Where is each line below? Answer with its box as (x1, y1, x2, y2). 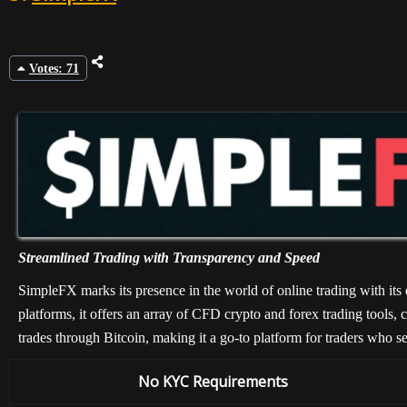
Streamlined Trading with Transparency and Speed (18, 249, 320, 265)
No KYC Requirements (137, 371, 288, 392)
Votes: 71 (29, 61, 79, 75)
